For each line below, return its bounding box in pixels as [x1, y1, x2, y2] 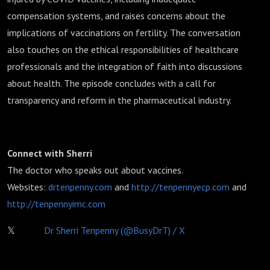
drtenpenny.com [48, 181, 112, 193]
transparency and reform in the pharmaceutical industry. [7, 94, 231, 106]
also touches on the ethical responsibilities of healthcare [7, 43, 239, 55]
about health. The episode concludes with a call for [7, 77, 216, 89]
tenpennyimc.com [35, 198, 105, 210]
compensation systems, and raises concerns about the [7, 10, 225, 22]
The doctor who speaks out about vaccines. [7, 164, 183, 176]
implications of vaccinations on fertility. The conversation [7, 27, 240, 39]
